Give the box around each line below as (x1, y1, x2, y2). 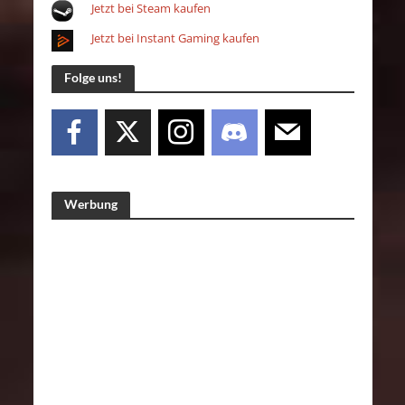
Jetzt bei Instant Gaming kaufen (90, 29, 259, 46)
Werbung (63, 195, 118, 212)
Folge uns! (63, 69, 122, 85)
